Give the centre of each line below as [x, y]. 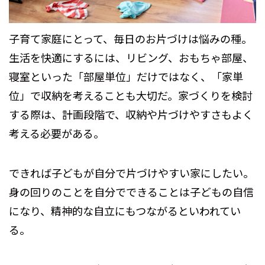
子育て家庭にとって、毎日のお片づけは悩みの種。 [130, 39]
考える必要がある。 [56, 133]
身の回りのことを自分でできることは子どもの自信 [131, 192]
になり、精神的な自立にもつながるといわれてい [125, 211]
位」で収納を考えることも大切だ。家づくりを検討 [131, 96]
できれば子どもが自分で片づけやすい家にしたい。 [131, 173]
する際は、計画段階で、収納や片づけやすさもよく [131, 114]
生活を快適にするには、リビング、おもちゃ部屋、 [131, 58]
